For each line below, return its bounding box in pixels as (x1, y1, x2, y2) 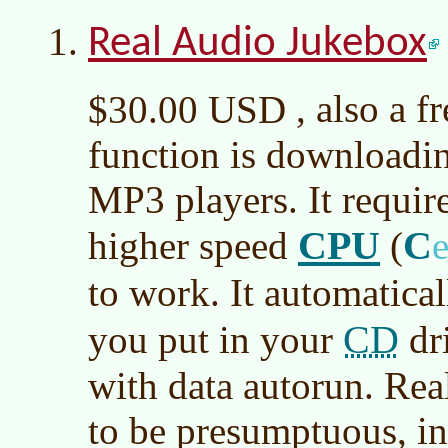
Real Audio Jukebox (88, 22, 427, 67)
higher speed (88, 223, 298, 267)
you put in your (88, 317, 343, 361)
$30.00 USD (88, 87, 286, 131)
